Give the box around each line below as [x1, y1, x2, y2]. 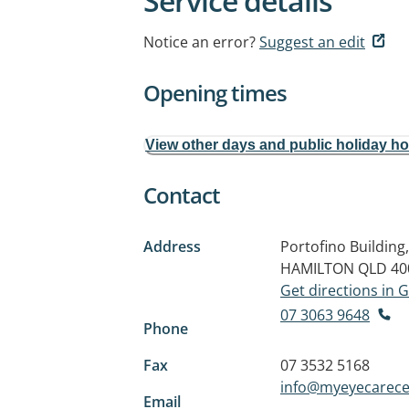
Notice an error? [143, 32, 256, 52]
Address [143, 236, 201, 257]
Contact [143, 180, 220, 210]
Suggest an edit [259, 32, 365, 52]
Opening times [143, 78, 287, 108]
